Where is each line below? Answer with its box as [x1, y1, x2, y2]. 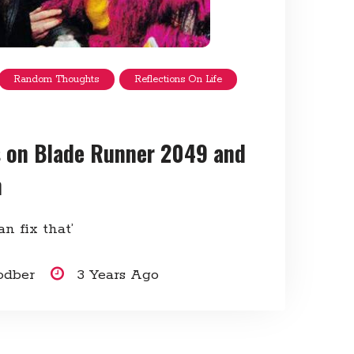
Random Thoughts [13, 73, 100, 85]
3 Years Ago [76, 265, 159, 284]
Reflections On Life [134, 73, 222, 85]
